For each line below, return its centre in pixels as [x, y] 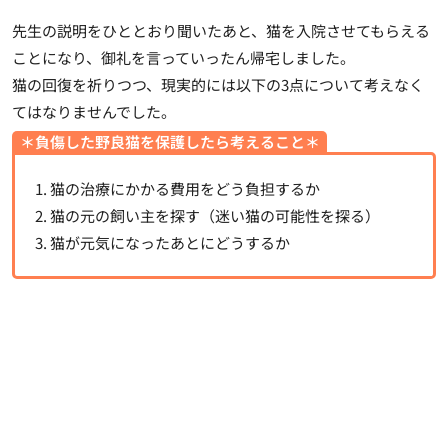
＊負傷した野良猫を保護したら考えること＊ [169, 141]
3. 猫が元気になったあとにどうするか [162, 242]
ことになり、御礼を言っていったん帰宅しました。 [183, 57]
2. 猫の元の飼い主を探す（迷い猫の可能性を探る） [207, 215]
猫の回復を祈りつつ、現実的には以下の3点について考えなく [218, 84]
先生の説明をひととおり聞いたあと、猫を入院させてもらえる [221, 30]
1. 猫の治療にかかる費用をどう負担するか [177, 188]
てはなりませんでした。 [94, 111]
